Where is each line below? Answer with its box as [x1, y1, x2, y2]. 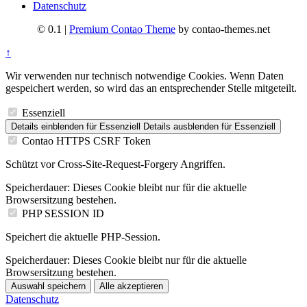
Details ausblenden [143, 121, 219, 132]
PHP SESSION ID [22, 208, 104, 220]
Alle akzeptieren [99, 281, 163, 292]
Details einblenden [11, 121, 84, 132]
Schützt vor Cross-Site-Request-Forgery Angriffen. [5, 158, 225, 171]
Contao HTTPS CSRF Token [22, 135, 151, 147]
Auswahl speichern [11, 281, 86, 292]
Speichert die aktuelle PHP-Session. [5, 231, 160, 243]
